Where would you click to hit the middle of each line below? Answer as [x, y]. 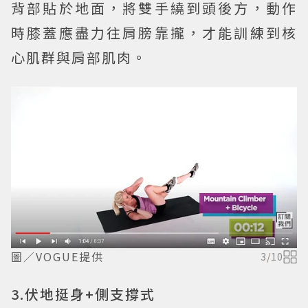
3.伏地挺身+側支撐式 [83, 294]
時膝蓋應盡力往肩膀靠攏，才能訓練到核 [154, 33]
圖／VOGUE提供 [57, 257]
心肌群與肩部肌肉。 [79, 58]
